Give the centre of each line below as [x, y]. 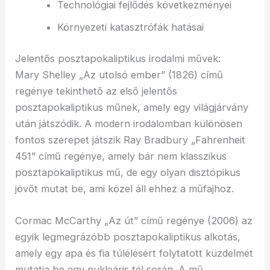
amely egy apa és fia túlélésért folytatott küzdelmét [134, 253]
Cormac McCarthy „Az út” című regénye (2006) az [134, 220]
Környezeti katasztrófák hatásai [130, 27]
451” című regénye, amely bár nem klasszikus [121, 156]
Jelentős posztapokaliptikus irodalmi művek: [118, 58]
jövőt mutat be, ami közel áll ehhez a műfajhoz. [125, 188]
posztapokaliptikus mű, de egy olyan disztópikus [128, 172]
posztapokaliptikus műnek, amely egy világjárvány [132, 107]
